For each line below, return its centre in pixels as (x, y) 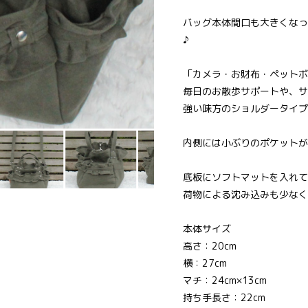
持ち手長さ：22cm (224, 298)
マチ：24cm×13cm (224, 280)
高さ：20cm (209, 246)
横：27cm (205, 263)
